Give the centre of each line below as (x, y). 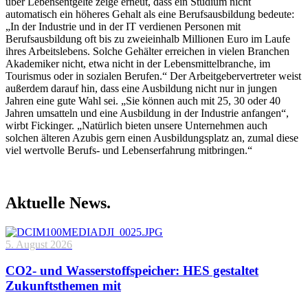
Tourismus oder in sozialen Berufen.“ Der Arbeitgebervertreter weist (153, 76)
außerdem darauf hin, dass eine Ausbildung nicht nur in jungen (141, 88)
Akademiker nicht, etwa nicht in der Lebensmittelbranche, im (138, 63)
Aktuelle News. (58, 202)
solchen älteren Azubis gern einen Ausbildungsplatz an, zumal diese (152, 137)
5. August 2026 (39, 244)
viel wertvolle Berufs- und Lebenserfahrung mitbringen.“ (129, 150)
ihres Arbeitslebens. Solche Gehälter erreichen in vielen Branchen (147, 51)
